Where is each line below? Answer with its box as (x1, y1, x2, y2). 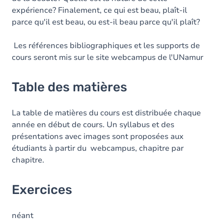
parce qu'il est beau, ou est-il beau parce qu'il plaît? (12, 17, 200, 27)
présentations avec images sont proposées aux (12, 131, 184, 142)
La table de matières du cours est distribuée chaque (12, 108, 201, 118)
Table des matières (12, 80, 127, 95)
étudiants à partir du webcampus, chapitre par (12, 143, 184, 154)
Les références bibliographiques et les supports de (12, 40, 200, 51)
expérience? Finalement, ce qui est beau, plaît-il (12, 5, 187, 16)
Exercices (12, 182, 72, 197)
